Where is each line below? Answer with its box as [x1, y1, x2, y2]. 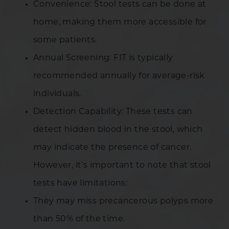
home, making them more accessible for [33, 18, 207, 27]
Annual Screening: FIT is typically [33, 54, 173, 62]
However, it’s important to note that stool [33, 161, 211, 170]
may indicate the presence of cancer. [33, 143, 192, 152]
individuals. [33, 89, 81, 98]
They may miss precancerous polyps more [33, 197, 214, 205]
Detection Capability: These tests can [33, 107, 193, 116]
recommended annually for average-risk [33, 72, 205, 80]
